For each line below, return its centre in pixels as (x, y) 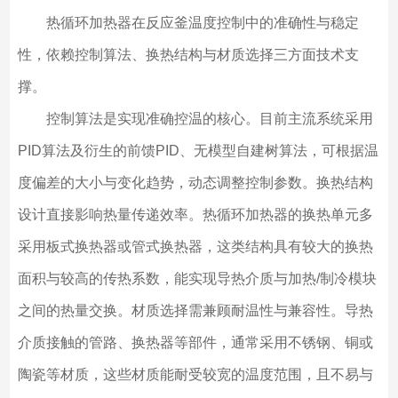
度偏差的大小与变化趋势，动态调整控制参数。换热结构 (195, 183)
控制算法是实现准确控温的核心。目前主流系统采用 (195, 119)
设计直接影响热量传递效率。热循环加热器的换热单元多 (195, 215)
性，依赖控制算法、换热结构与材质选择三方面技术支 (188, 55)
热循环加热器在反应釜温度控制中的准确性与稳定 (188, 23)
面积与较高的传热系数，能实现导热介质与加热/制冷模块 (197, 279)
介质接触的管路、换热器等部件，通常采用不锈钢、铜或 (195, 343)
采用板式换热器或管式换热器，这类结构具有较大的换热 (195, 247)
